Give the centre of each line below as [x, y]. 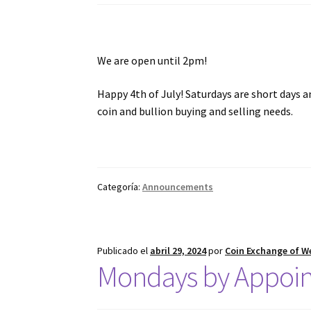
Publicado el [124, 250]
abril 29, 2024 [178, 250]
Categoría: [120, 186]
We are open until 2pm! [152, 61]
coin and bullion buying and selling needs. [195, 111]
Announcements [178, 186]
